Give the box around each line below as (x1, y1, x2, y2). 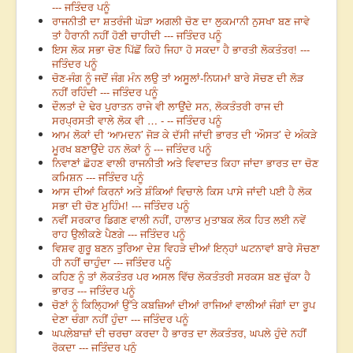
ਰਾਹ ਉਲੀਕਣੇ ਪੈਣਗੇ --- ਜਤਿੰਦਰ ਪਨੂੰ (52, 226, 185, 242)
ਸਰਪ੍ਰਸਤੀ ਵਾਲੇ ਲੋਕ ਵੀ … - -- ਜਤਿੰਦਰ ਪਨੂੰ (52, 113, 221, 128)
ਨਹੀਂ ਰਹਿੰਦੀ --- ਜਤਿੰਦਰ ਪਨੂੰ (52, 84, 158, 100)
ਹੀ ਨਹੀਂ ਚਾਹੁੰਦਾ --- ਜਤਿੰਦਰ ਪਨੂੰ (52, 255, 171, 270)
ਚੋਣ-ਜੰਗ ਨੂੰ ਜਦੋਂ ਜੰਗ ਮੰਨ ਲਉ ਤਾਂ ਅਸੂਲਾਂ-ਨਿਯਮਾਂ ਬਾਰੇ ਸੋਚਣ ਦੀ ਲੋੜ (52, 70, 303, 86)
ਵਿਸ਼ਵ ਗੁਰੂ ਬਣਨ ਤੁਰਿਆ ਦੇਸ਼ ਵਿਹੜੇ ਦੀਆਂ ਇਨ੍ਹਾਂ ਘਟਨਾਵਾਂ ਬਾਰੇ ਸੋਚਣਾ (52, 240, 320, 256)
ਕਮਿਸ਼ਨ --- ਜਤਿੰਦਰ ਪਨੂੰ (52, 169, 143, 185)
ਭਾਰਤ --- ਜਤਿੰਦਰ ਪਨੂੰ (52, 283, 135, 299)
